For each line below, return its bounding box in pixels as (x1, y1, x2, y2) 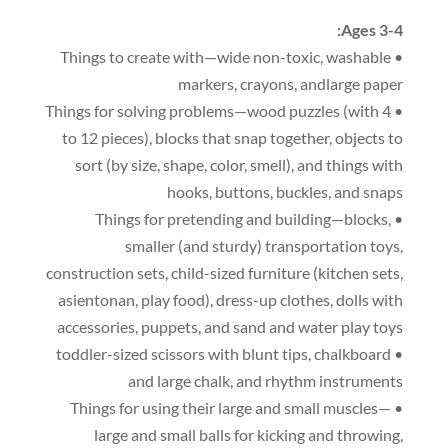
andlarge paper (300, 74, 404, 93)
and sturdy (183, 236, 258, 255)
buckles (276, 182, 329, 201)
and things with (297, 155, 404, 174)
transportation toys (265, 236, 401, 255)
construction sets (46, 263, 166, 282)
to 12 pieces (62, 128, 145, 147)
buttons (215, 182, 271, 201)
